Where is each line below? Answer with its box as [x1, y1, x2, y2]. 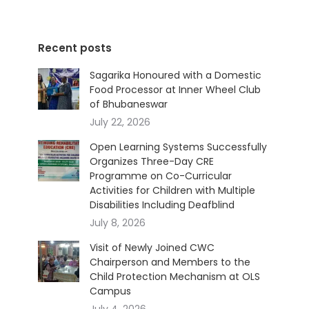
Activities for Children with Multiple [90, 183, 255, 197]
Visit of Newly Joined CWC [90, 240, 215, 255]
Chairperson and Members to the [90, 255, 250, 269]
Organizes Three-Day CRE [90, 154, 214, 168]
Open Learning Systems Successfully [90, 139, 267, 154]
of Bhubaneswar [90, 97, 168, 111]
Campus [90, 283, 131, 298]
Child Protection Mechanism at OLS [90, 269, 260, 283]
